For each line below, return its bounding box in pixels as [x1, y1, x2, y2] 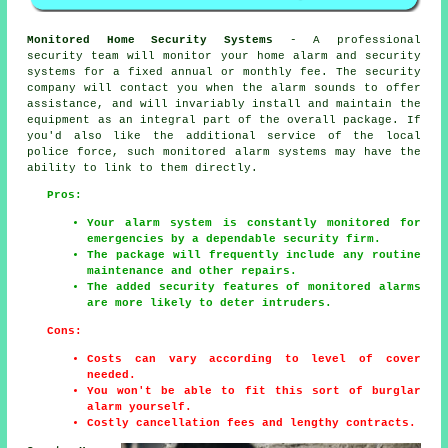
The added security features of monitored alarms [87, 280, 421, 293]
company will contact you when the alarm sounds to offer [27, 81, 421, 94]
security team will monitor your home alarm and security [27, 49, 421, 62]
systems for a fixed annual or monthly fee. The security [27, 65, 421, 78]
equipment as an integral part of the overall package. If [27, 113, 421, 126]
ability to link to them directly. [27, 161, 259, 174]
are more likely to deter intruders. [87, 296, 333, 309]
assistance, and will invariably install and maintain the [27, 97, 421, 110]
